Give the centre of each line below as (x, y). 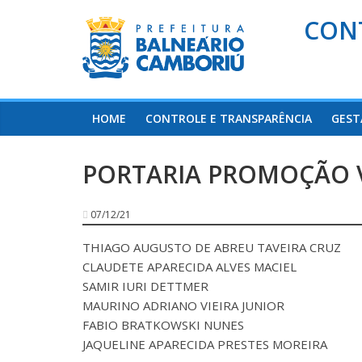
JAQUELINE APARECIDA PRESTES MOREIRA (205, 345)
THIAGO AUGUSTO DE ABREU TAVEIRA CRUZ (212, 248)
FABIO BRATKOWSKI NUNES (163, 325)
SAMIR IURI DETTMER (145, 286)
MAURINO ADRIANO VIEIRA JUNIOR (183, 306)
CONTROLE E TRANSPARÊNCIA (229, 119)
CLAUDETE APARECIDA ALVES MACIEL (189, 267)
